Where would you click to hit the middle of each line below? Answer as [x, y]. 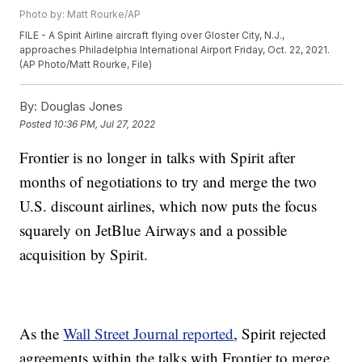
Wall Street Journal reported [149, 334]
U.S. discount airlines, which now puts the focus [168, 206]
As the [42, 334]
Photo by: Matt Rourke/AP [80, 15]
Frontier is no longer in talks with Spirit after [158, 158]
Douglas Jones [80, 107]
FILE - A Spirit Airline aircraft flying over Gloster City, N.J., [152, 36]
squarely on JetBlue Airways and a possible [154, 230]
